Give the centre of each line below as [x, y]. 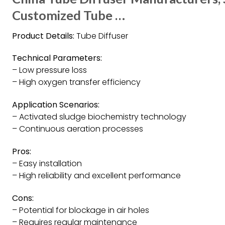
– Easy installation [47, 163]
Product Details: [43, 36]
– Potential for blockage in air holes [81, 210]
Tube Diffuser [101, 36]
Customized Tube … [69, 15]
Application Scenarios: [56, 105]
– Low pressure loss [49, 70]
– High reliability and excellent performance [96, 175]
